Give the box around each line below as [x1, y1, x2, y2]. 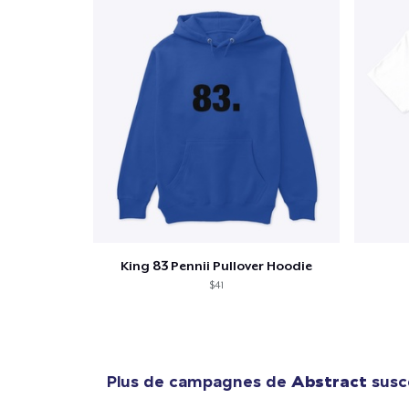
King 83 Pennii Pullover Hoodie [120, 258, 312, 274]
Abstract [291, 371, 367, 393]
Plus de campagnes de [107, 371, 291, 393]
